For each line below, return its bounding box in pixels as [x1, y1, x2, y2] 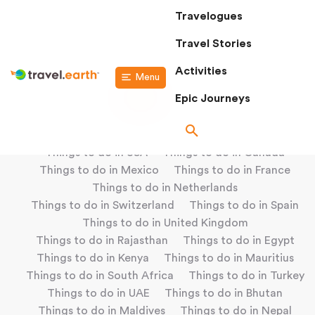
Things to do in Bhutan [165, 287, 283, 299]
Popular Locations [11, 131, 106, 143]
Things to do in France [174, 164, 290, 176]
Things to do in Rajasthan [35, 234, 168, 246]
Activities [175, 65, 227, 77]
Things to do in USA [45, 146, 148, 158]
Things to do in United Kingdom [82, 217, 248, 229]
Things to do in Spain [189, 199, 299, 211]
